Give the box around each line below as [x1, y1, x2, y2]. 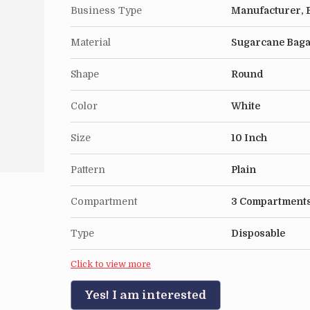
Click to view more [71, 259, 151, 269]
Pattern [71, 164, 105, 175]
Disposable [231, 228, 285, 239]
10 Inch [231, 132, 267, 143]
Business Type [71, 5, 142, 16]
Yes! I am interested [85, 289, 206, 302]
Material [71, 37, 111, 48]
